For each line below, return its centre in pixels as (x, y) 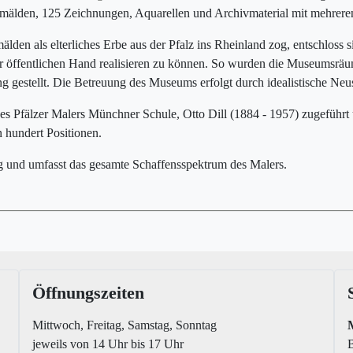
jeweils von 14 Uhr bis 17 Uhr (108, 344)
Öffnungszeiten (88, 293)
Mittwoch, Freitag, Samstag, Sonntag (124, 325)
